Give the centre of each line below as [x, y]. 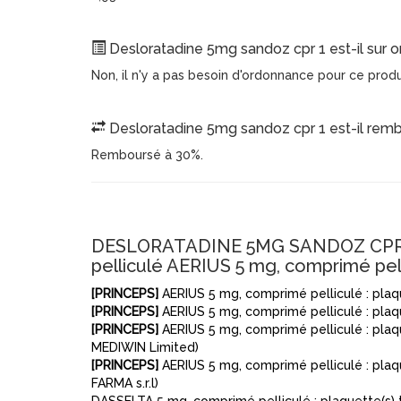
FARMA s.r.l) [125, 383]
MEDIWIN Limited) [145, 347]
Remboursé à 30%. [147, 155]
